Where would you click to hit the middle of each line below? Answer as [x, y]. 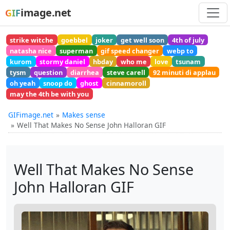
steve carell [126, 72]
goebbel [75, 40]
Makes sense [83, 114]
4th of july [188, 40]
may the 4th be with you [50, 94]
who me [133, 61]
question [49, 72]
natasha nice [31, 51]
